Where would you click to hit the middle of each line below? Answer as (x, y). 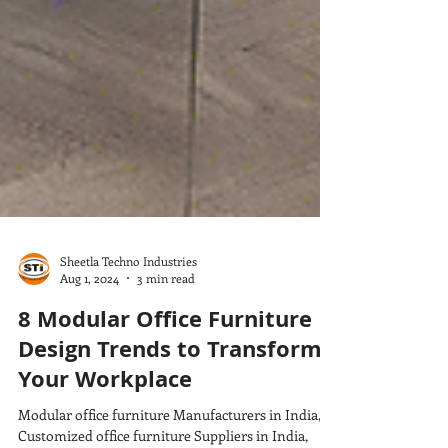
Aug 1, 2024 (89, 350)
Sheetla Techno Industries (128, 332)
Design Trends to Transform (170, 420)
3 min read (166, 350)
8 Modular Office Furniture (165, 390)
